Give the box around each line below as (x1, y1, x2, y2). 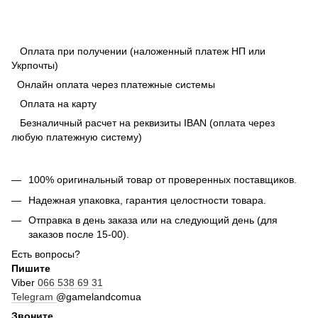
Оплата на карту (11, 98, 97, 110)
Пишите (11, 263, 50, 275)
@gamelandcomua (56, 291, 141, 303)
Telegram (11, 291, 56, 303)
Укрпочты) (11, 60, 58, 72)
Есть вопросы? (11, 248, 80, 261)
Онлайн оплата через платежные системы (11, 79, 215, 91)
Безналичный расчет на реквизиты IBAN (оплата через (11, 117, 275, 129)
